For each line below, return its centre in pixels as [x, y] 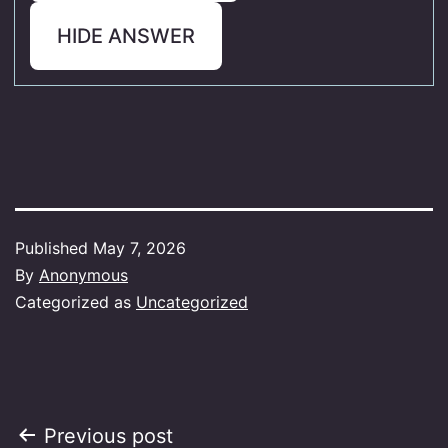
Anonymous [83, 274]
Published [54, 247]
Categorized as [75, 301]
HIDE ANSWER [126, 35]
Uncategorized [192, 301]
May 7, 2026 [139, 247]
